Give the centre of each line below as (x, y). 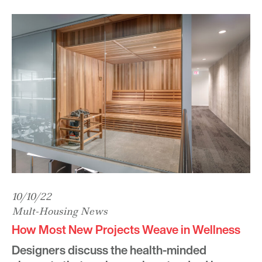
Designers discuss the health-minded (109, 250)
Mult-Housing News (60, 211)
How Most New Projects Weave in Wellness (126, 229)
